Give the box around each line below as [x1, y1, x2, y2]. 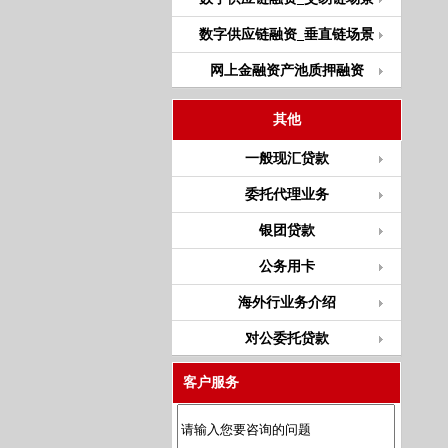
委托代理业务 [244, 187, 329, 202]
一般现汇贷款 [244, 151, 329, 166]
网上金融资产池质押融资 [209, 63, 364, 78]
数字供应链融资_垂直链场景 [199, 27, 374, 42]
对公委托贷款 [244, 331, 329, 346]
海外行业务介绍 [237, 295, 336, 310]
